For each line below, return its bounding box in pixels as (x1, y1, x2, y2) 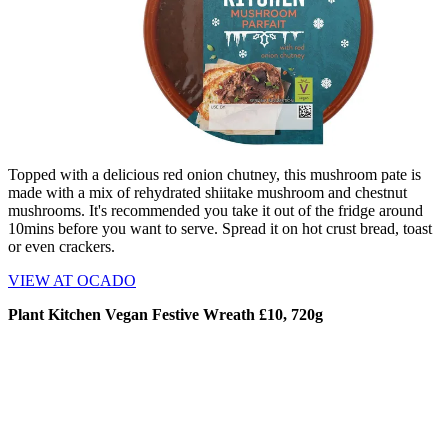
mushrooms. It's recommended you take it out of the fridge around (8, 201, 423, 219)
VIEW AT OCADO (8, 271, 136, 289)
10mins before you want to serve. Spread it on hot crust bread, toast (8, 219, 432, 237)
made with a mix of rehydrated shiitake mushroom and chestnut (8, 183, 407, 201)
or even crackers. (8, 237, 115, 255)
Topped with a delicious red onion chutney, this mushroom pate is (8, 165, 421, 183)
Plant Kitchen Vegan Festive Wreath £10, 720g (8, 305, 323, 323)
